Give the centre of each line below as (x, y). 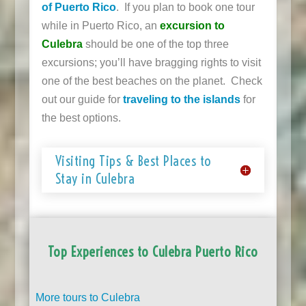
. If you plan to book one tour (185, 8)
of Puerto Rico (79, 8)
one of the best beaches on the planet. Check (152, 81)
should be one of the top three (155, 44)
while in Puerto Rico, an (100, 26)
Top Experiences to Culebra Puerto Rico (153, 252)
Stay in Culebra (95, 179)
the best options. (81, 118)
